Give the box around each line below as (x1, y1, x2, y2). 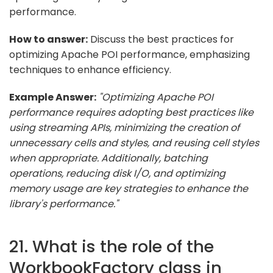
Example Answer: (9, 90, 96, 104)
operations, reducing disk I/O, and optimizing (9, 166, 225, 180)
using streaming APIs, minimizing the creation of (9, 120, 239, 135)
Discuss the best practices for (88, 32, 234, 46)
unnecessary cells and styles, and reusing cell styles (9, 135, 259, 150)
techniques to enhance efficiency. (9, 62, 171, 77)
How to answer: (9, 32, 88, 46)
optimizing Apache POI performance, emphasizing (9, 47, 250, 62)
